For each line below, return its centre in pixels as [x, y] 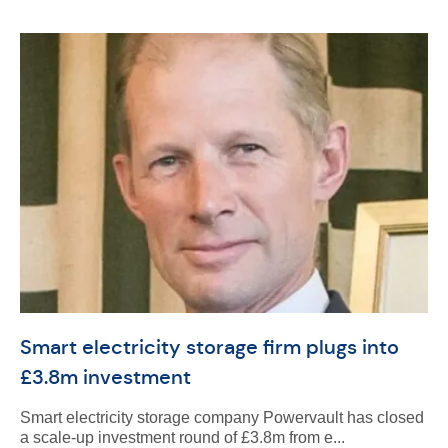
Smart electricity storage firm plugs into [209, 347]
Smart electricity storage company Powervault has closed [221, 417]
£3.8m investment [105, 377]
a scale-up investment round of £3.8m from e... [182, 437]
